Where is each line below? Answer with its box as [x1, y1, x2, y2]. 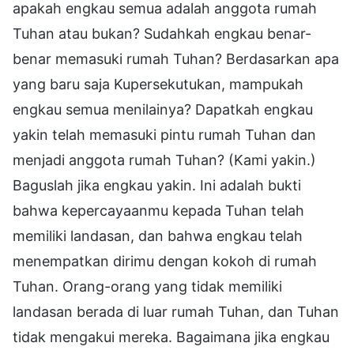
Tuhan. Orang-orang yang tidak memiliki [13, 277, 282, 295]
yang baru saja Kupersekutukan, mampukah [13, 75, 303, 92]
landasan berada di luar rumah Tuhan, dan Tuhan [13, 303, 339, 320]
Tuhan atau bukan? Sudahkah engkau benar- [13, 24, 311, 42]
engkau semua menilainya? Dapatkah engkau [13, 100, 313, 118]
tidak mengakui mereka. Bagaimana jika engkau [13, 328, 330, 345]
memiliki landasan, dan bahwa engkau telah [13, 227, 303, 244]
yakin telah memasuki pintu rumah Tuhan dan [13, 126, 316, 143]
